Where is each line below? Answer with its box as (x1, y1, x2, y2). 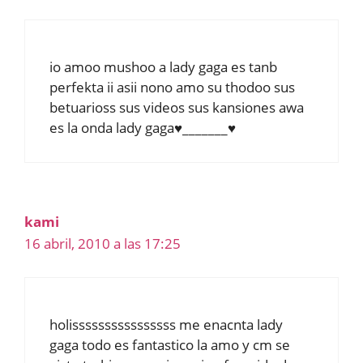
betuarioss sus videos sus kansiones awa (49, 98, 304, 117)
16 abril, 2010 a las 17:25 (24, 234, 181, 254)
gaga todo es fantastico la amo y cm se (49, 335, 290, 354)
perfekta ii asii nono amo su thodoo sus (49, 78, 295, 97)
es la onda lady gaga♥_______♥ (49, 118, 236, 138)
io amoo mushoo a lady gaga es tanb (49, 58, 277, 77)
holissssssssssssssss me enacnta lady (49, 314, 283, 334)
